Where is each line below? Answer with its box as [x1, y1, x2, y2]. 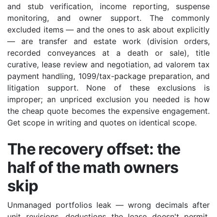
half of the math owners [7, 157, 179, 177]
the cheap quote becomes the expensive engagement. [7, 106, 210, 116]
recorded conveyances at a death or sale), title [7, 47, 210, 58]
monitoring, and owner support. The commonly [7, 13, 210, 23]
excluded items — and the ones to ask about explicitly [7, 24, 210, 34]
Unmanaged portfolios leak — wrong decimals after [7, 200, 210, 210]
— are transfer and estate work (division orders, [7, 36, 210, 46]
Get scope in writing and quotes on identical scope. [7, 117, 197, 127]
